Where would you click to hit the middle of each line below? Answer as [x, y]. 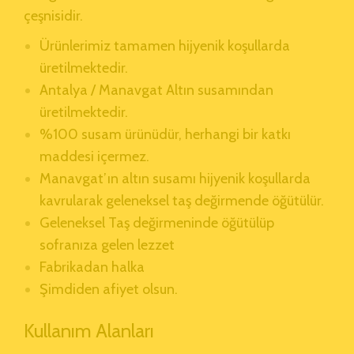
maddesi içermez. [94, 156]
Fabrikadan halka [92, 267]
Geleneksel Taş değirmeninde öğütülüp [157, 222]
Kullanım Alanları [89, 330]
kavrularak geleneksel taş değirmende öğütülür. [182, 200]
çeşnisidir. [53, 15]
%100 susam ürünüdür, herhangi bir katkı [165, 134]
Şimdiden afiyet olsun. [109, 289]
